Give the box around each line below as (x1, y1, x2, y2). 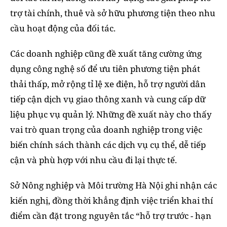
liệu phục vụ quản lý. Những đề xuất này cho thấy (10, 108, 212, 120)
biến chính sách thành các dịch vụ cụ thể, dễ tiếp (10, 138, 206, 150)
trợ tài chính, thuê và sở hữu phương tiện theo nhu (10, 7, 215, 19)
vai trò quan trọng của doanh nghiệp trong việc (10, 123, 202, 135)
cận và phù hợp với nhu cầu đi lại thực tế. (10, 154, 177, 166)
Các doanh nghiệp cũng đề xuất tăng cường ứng (10, 47, 202, 59)
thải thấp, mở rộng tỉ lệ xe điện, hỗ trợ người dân (10, 78, 206, 90)
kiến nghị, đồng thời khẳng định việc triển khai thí (10, 194, 213, 206)
